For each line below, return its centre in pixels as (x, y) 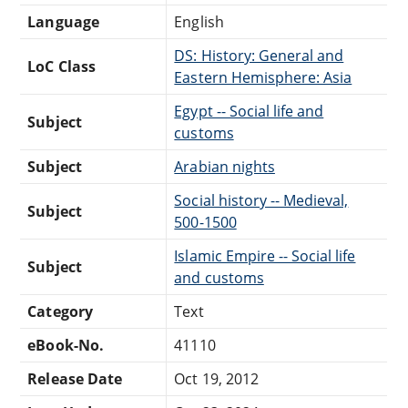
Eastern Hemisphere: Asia (263, 77)
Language (63, 21)
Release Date (75, 378)
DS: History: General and (259, 55)
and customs (219, 277)
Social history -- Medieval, (261, 200)
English (199, 21)
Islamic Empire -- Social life (265, 255)
